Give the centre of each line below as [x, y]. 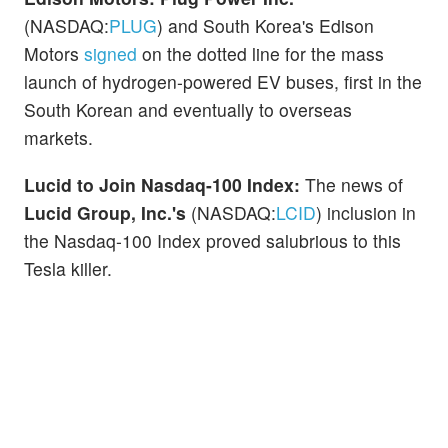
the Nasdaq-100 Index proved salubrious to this [212, 241]
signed [113, 53]
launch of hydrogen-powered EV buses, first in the [223, 81]
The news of [354, 185]
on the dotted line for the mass [263, 53]
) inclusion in [366, 213]
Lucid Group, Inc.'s [107, 213]
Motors [54, 53]
